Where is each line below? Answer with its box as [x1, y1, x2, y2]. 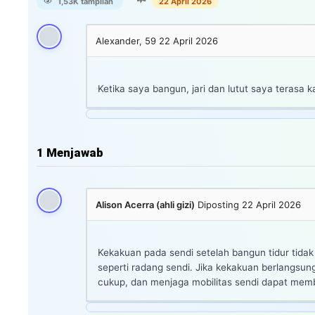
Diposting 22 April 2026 [198, 198, 301, 210]
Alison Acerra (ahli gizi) [96, 198, 195, 210]
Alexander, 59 [96, 34, 159, 46]
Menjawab [44, 145, 103, 160]
